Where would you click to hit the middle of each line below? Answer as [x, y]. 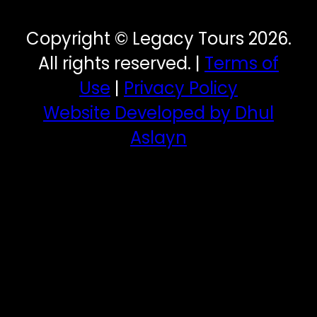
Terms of [242, 64]
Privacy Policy [181, 88]
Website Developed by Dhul [158, 113]
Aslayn [158, 138]
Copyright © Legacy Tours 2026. [158, 39]
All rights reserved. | [121, 64]
